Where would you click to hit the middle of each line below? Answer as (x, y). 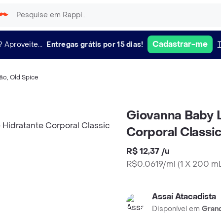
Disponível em (177, 209)
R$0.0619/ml (151, 164)
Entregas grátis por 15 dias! (95, 44)
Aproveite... (24, 44)
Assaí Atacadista (184, 197)
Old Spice (24, 77)
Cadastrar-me (180, 44)
